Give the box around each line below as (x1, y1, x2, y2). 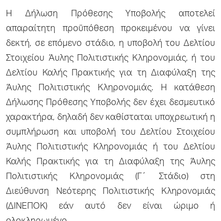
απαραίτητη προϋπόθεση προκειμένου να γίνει (6, 24, 215, 34)
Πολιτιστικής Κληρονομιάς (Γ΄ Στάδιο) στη (6, 172, 215, 182)
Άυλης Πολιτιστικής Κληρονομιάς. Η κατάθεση (6, 83, 215, 93)
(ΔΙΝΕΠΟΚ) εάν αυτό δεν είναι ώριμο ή (6, 202, 215, 211)
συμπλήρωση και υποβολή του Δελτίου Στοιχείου (6, 128, 215, 137)
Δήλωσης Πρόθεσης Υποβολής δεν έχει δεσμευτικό (6, 98, 215, 108)
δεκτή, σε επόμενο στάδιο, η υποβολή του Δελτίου (6, 39, 215, 48)
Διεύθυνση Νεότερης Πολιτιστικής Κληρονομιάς (6, 187, 215, 196)
